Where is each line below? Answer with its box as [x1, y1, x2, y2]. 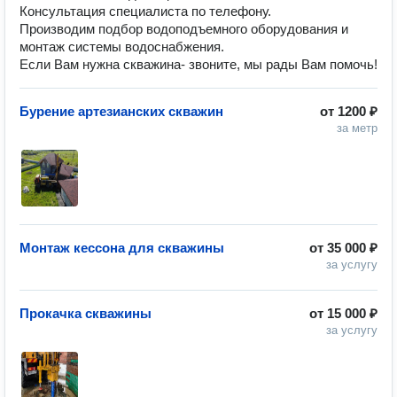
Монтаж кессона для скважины [19, 240, 224, 255]
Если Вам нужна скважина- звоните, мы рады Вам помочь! [19, 57, 378, 72]
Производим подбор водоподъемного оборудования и [19, 21, 348, 36]
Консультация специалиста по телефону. [19, 4, 271, 19]
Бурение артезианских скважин [19, 104, 223, 119]
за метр [337, 121, 378, 135]
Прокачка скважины [19, 306, 152, 321]
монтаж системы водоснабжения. [19, 39, 224, 54]
